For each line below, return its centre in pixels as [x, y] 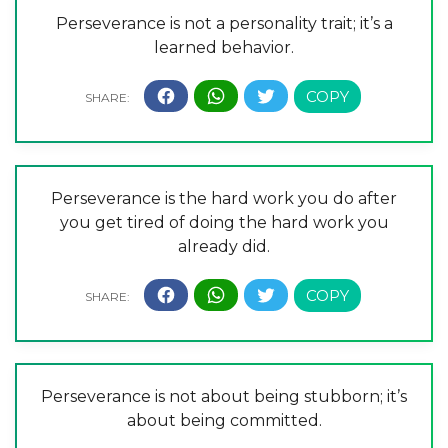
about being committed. [224, 421]
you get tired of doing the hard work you [224, 222]
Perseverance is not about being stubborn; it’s [224, 397]
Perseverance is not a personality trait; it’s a [224, 23]
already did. [224, 246]
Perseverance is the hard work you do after [224, 198]
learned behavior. [224, 47]
